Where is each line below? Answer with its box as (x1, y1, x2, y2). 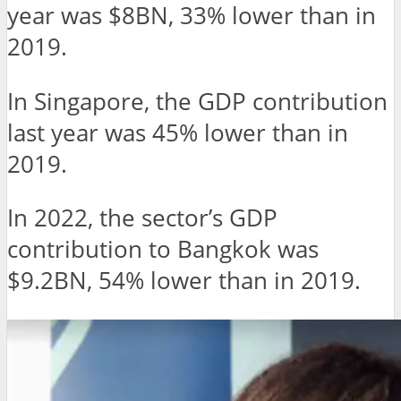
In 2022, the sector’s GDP (7, 202, 277, 235)
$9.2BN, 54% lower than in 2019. (7, 265, 361, 297)
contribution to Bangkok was (7, 234, 319, 266)
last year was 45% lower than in (7, 116, 348, 149)
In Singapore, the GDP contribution (7, 85, 388, 117)
